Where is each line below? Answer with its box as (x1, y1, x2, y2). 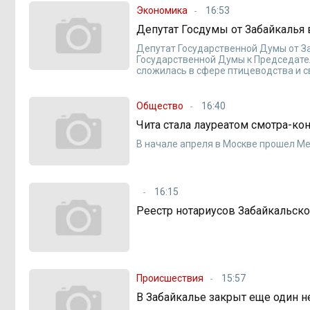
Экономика (136, 4, 188, 16)
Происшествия (136, 272, 204, 284)
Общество (136, 100, 184, 111)
